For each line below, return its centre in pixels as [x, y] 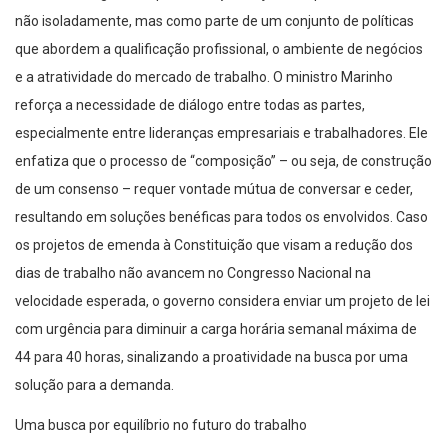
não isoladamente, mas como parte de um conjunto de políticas [214, 21]
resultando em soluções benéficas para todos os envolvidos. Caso [221, 217]
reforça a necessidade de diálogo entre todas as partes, [190, 105]
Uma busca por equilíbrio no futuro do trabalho [161, 425]
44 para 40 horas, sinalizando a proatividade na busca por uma [211, 357]
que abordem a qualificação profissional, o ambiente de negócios [219, 49]
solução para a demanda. [94, 385]
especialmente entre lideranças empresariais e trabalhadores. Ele [221, 133]
